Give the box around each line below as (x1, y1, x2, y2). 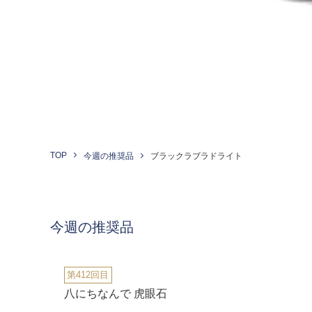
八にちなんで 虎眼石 (64, 288, 167, 300)
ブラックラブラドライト (150, 150, 242, 161)
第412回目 (67, 270, 109, 281)
